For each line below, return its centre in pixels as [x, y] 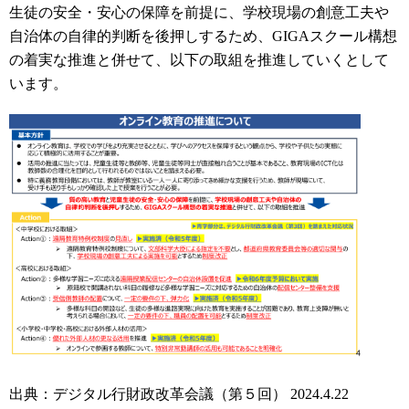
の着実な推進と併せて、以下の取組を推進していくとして [199, 59]
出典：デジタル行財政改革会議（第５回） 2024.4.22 [179, 393]
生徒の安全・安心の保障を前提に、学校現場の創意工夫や [199, 12]
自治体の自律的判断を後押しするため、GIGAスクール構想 [203, 36]
